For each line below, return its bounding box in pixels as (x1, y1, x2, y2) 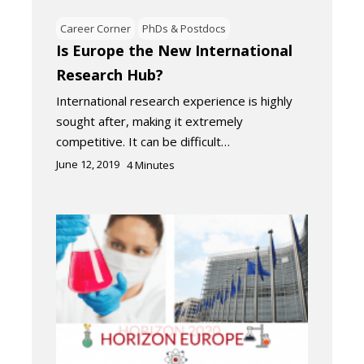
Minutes (135, 158, 175, 173)
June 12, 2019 (56, 157, 119, 172)
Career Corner (60, 21, 131, 37)
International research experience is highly (56, 93, 292, 110)
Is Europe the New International (56, 41, 292, 61)
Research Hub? (56, 65, 163, 85)
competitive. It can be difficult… (56, 133, 230, 150)
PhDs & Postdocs (142, 21, 226, 37)
